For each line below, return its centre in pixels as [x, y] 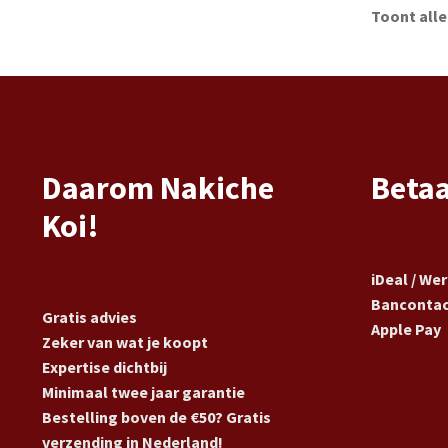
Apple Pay [405, 328]
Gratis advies [89, 316]
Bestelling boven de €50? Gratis [156, 416]
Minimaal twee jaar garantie [143, 391]
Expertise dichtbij [104, 366]
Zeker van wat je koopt [124, 341]
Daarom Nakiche [157, 188]
